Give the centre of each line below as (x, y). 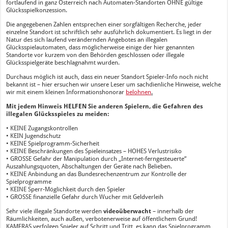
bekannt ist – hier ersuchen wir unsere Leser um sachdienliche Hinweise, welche (114, 84)
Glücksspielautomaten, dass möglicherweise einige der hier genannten (101, 47)
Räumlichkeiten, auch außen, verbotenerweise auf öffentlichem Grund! (102, 219)
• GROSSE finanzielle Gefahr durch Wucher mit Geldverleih (85, 197)
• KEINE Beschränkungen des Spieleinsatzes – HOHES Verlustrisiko (94, 151)
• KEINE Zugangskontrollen (42, 128)
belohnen (139, 92)
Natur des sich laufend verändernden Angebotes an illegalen (87, 39)
